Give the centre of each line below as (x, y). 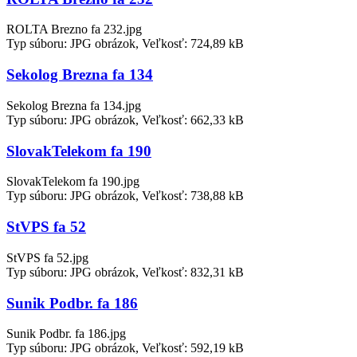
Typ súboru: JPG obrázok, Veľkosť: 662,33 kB (125, 120)
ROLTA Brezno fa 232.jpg (74, 29)
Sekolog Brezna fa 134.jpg (74, 105)
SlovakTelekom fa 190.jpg (73, 182)
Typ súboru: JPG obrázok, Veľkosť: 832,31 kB (125, 272)
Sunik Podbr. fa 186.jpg (66, 334)
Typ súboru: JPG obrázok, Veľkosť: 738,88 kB (125, 196)
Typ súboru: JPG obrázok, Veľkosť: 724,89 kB (125, 44)
